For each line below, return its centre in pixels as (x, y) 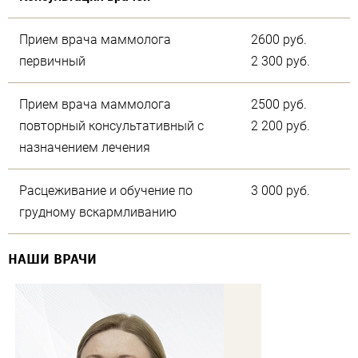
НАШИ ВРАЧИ (52, 259)
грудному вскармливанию (98, 213)
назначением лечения (85, 148)
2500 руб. (279, 105)
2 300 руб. (280, 62)
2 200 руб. (280, 126)
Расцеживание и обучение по (106, 191)
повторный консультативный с (111, 126)
